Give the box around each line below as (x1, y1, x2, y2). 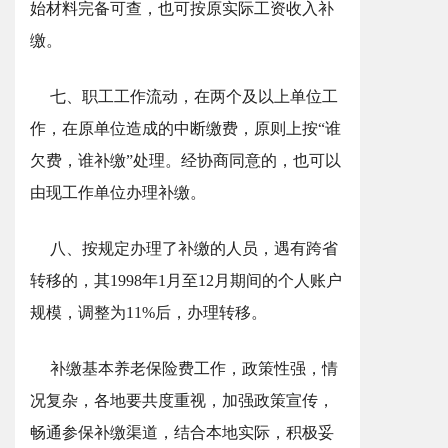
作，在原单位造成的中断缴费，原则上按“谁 (30, 120, 341, 137)
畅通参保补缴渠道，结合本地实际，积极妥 (30, 424, 334, 441)
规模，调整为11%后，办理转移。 (30, 304, 267, 321)
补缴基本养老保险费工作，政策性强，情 (50, 360, 338, 377)
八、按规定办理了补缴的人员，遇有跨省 (50, 240, 338, 257)
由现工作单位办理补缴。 (30, 184, 206, 201)
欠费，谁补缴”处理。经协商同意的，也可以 (30, 152, 341, 169)
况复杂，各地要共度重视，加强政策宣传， (30, 392, 334, 409)
